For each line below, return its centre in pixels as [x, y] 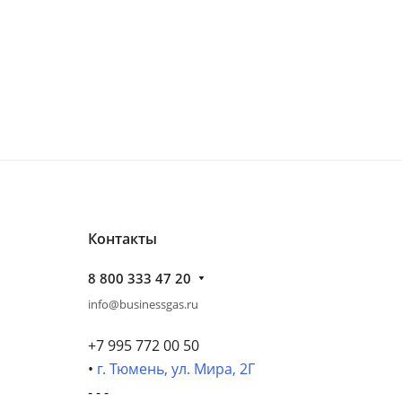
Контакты [122, 239]
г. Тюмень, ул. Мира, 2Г [176, 369]
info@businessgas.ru [143, 304]
